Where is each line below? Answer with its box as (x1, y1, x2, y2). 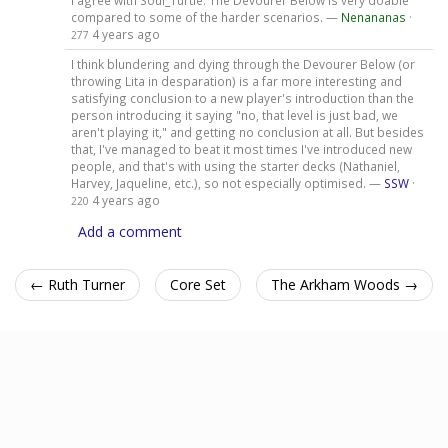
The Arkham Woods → (271, 274, 418, 294)
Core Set (170, 274, 226, 294)
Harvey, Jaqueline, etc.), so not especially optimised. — (70, 174, 384, 191)
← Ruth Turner (30, 274, 125, 294)
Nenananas (340, 8, 406, 25)
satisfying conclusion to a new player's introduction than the (70, 89, 414, 106)
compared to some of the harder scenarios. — (70, 8, 341, 25)
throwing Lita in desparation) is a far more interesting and (70, 72, 402, 89)
